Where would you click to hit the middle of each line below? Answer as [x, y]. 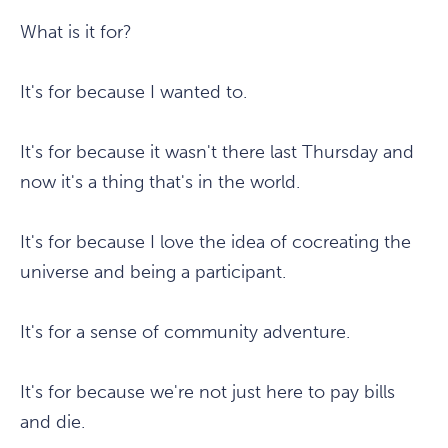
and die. [52, 422]
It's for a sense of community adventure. [185, 332]
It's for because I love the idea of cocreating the [215, 242]
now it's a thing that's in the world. [160, 182]
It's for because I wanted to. [133, 92]
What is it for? [76, 32]
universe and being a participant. [153, 272]
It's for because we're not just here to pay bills [207, 392]
